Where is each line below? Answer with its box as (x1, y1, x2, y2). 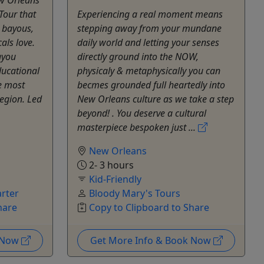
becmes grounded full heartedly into (77, 78, 225, 91)
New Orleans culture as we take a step (77, 92, 234, 105)
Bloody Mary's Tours (89, 186, 180, 200)
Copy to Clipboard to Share (89, 200, 209, 214)
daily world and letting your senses (77, 35, 219, 49)
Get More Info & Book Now (90, 233, 213, 247)
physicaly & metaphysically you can (77, 64, 220, 77)
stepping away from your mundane (77, 21, 222, 35)
